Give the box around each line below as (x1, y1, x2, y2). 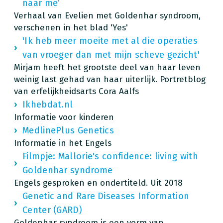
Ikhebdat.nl (22, 99, 73, 110)
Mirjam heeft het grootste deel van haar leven (14, 62, 201, 73)
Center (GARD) (22, 204, 82, 216)
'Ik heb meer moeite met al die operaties (22, 35, 198, 46)
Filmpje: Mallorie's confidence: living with (22, 150, 198, 162)
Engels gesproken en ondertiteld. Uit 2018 (14, 177, 183, 188)
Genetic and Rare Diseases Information (22, 190, 190, 202)
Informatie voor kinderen (14, 111, 114, 122)
